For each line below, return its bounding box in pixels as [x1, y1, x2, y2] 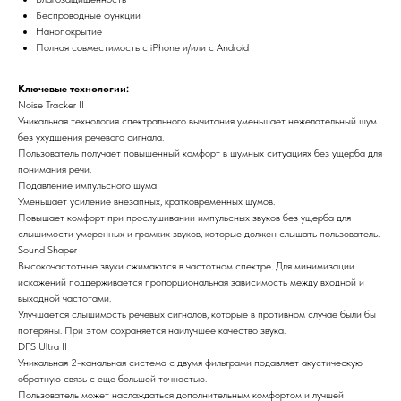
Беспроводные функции [36, 8, 141, 21]
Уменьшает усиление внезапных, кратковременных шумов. [18, 194, 275, 208]
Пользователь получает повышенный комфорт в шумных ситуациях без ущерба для [18, 146, 382, 159]
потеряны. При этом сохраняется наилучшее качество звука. [18, 323, 286, 337]
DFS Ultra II [18, 339, 67, 353]
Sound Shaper [18, 243, 77, 256]
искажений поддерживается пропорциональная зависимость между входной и [18, 275, 364, 288]
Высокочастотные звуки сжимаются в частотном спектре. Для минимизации [18, 259, 354, 272]
